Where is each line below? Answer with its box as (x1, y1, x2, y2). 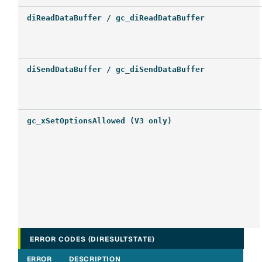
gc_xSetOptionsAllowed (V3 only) (26, 116, 172, 126)
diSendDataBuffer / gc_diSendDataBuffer (26, 65, 205, 74)
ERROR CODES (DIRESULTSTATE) (30, 234, 155, 243)
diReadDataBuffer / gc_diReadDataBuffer (26, 13, 205, 23)
